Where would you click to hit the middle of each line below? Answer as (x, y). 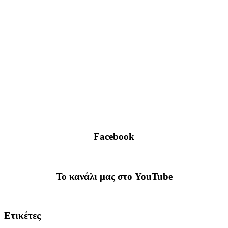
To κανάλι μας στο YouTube (114, 176)
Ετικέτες (22, 216)
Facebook (114, 137)
